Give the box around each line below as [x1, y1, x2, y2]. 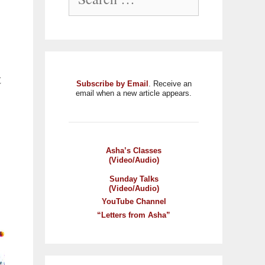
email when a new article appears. [76, 88, 192, 98]
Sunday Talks [109, 174, 159, 183]
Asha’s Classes [106, 146, 161, 155]
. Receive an [148, 79, 192, 88]
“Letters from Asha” [97, 210, 170, 219]
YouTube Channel [101, 197, 166, 206]
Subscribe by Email [76, 79, 148, 88]
